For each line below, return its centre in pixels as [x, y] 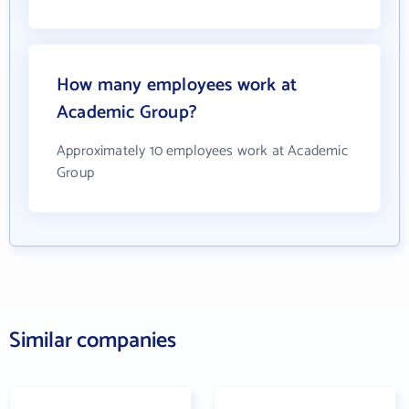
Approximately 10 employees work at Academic [202, 151]
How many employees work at [177, 85]
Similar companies [93, 341]
